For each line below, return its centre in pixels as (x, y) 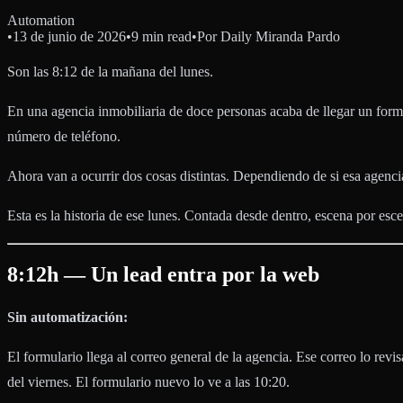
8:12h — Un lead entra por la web (163, 275)
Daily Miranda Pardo (280, 37)
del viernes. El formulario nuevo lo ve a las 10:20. (148, 382)
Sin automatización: (67, 318)
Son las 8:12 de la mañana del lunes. (110, 72)
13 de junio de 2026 (69, 37)
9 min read (161, 37)
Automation (41, 21)
